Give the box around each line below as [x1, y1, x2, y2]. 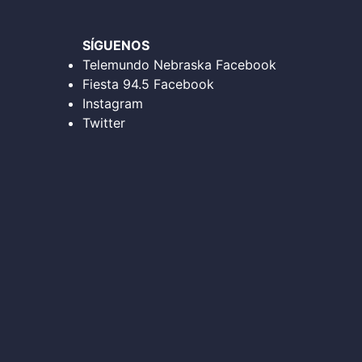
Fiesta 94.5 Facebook [82, 76, 214, 92]
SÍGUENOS [82, 37, 149, 53]
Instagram [82, 95, 143, 112]
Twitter [82, 115, 125, 131]
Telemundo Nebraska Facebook [82, 57, 276, 73]
